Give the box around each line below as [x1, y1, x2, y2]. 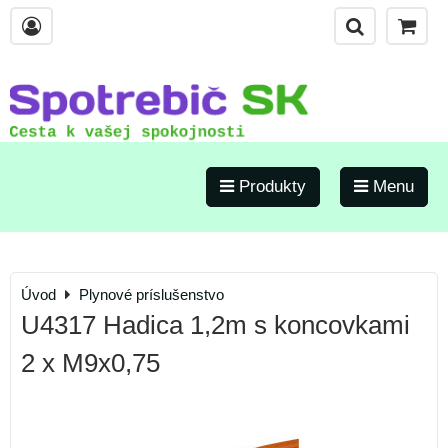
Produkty [234, 177, 306, 196]
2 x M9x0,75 [21, 349, 160, 377]
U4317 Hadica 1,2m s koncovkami [21, 311, 410, 339]
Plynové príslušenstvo [79, 286, 224, 303]
